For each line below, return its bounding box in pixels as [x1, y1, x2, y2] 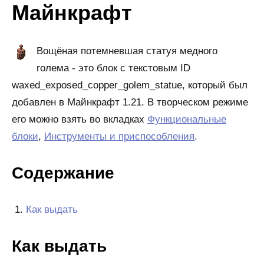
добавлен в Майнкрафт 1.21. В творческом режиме [12, 97, 248, 108]
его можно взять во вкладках [12, 114, 147, 125]
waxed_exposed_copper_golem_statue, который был [12, 80, 247, 91]
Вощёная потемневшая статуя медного [37, 45, 217, 57]
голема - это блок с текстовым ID [37, 62, 190, 74]
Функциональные [147, 114, 226, 125]
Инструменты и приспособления [44, 131, 194, 142]
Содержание [12, 164, 114, 182]
